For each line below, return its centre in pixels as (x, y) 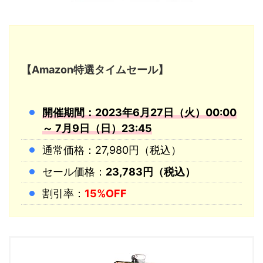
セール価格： (74, 172)
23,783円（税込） (151, 172)
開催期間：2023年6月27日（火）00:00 (139, 113)
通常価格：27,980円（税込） (112, 150)
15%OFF (106, 194)
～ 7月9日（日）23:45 (97, 129)
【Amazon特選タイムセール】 (95, 69)
